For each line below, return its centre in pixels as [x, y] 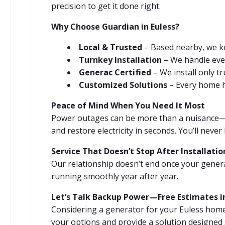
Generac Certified [115, 72]
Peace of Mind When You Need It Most [128, 105]
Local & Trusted [110, 47]
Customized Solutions [123, 85]
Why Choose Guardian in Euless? [115, 27]
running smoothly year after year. [115, 176]
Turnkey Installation [120, 60]
